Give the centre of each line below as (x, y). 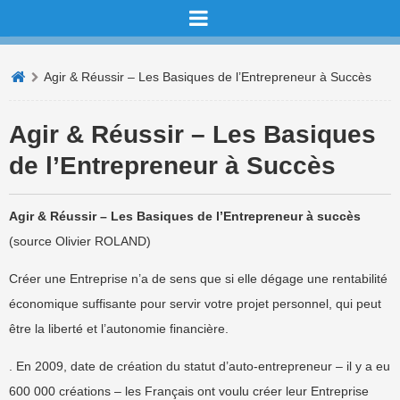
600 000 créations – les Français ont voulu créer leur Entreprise (189, 391)
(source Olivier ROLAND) (80, 241)
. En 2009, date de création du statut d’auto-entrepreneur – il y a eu (200, 366)
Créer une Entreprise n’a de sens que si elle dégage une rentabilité (198, 279)
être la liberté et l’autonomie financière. (119, 329)
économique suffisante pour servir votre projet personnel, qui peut (195, 304)
